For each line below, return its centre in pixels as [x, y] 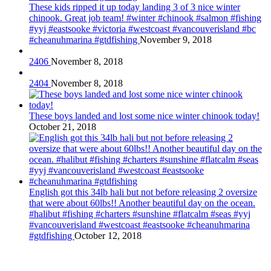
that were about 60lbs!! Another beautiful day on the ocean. [142, 203]
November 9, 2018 [176, 40]
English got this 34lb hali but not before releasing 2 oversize [143, 192]
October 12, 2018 [108, 236]
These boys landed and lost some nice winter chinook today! [144, 116]
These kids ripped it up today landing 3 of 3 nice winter [135, 7]
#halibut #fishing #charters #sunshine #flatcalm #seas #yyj [140, 214]
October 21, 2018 [63, 127]
